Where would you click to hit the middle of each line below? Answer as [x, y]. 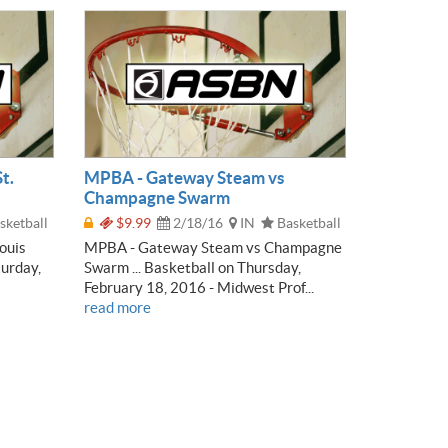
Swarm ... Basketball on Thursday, [192, 268]
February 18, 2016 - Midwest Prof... [198, 288]
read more [117, 308]
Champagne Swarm [156, 198]
